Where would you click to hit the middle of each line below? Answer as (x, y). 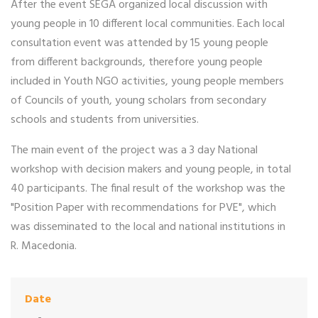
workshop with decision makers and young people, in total (151, 169)
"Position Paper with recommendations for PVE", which (143, 208)
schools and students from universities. (105, 120)
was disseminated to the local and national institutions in (148, 227)
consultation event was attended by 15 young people (139, 43)
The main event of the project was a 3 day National (134, 150)
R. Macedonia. (44, 246)
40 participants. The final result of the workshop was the (148, 188)
